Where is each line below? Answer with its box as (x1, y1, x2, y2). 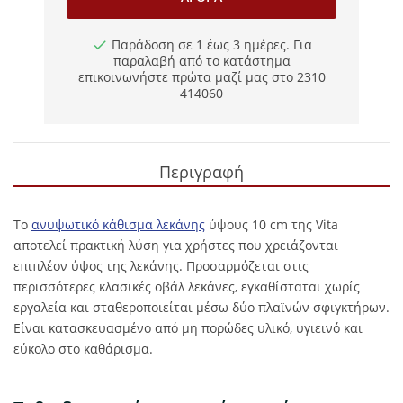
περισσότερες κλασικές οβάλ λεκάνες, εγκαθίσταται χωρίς (13, 278, 360, 295)
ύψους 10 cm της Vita (205, 216, 338, 233)
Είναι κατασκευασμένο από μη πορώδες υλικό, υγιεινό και (13, 319, 363, 336)
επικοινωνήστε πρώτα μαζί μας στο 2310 (77, 68, 326, 85)
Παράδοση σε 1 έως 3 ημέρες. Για (107, 36, 312, 53)
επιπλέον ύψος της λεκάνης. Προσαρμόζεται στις (13, 257, 309, 274)
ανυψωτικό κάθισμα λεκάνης (31, 216, 205, 233)
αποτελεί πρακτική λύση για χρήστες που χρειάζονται (13, 237, 338, 254)
